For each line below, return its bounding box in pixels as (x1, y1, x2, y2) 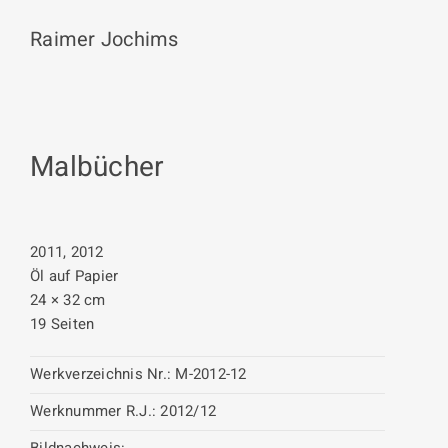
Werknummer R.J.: (30, 400, 156, 422)
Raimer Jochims (30, 25, 179, 54)
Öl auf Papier (30, 265, 119, 287)
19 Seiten (30, 313, 95, 335)
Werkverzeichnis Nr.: (30, 363, 171, 385)
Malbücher (30, 147, 164, 188)
